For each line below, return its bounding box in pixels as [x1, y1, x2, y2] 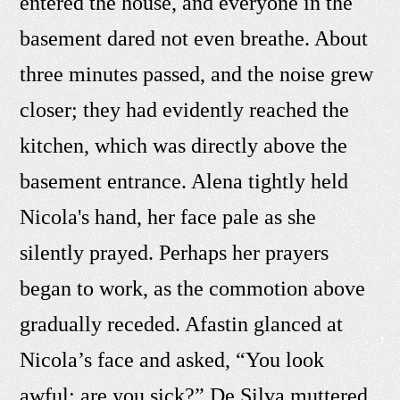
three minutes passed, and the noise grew [20, 62, 374, 87]
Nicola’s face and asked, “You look [20, 348, 325, 372]
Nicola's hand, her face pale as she [20, 205, 317, 229]
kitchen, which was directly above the [20, 134, 348, 158]
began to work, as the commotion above [20, 277, 366, 301]
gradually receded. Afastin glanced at [20, 312, 344, 337]
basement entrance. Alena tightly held [20, 170, 349, 194]
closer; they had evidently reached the [20, 98, 350, 122]
